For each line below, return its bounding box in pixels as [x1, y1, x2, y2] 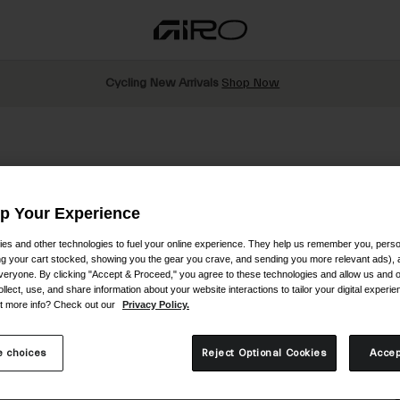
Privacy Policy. [122, 299, 189, 311]
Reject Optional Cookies [201, 347, 327, 360]
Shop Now [221, 76, 280, 91]
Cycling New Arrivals [105, 76, 222, 91]
